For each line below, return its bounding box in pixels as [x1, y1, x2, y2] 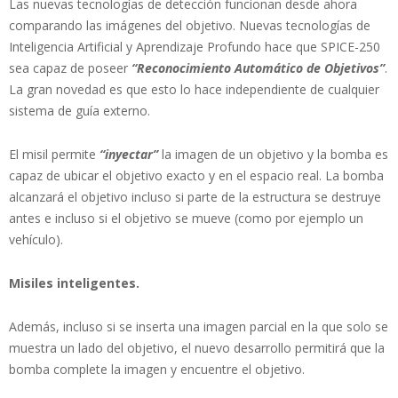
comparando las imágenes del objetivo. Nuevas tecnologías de [9, 16, 370, 34]
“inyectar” [99, 145, 158, 163]
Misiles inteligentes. [9, 274, 139, 291]
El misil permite [9, 145, 99, 163]
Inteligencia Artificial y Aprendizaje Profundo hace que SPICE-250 [9, 37, 380, 55]
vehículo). [9, 230, 63, 248]
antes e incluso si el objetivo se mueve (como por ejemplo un [9, 209, 363, 227]
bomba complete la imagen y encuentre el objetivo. [9, 360, 305, 378]
